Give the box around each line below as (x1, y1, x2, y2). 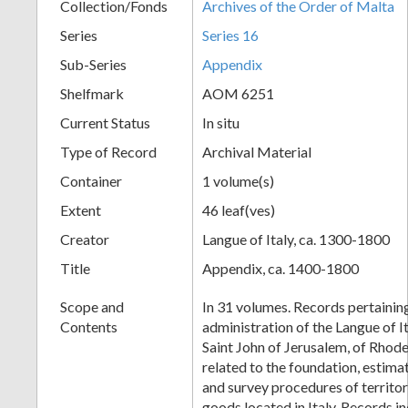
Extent (60, 200, 101, 219)
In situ (202, 113, 240, 131)
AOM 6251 (202, 84, 274, 102)
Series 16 (202, 25, 259, 44)
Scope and (60, 297, 124, 315)
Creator (60, 229, 109, 248)
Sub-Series (60, 55, 127, 73)
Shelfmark (60, 84, 124, 102)
